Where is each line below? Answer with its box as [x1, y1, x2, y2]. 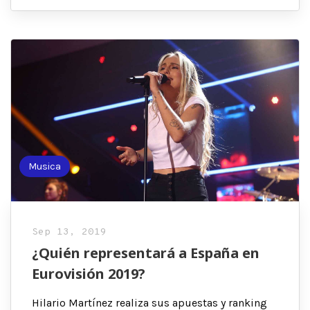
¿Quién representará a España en [32, 243, 259, 262]
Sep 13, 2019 [32, 226, 107, 238]
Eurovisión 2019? [32, 264, 145, 283]
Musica [28, 160, 62, 172]
